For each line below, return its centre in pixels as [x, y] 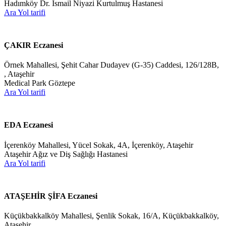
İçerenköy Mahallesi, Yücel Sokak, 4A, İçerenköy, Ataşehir [99, 145]
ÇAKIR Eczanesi [34, 45]
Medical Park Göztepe [40, 83]
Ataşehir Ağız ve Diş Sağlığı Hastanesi [66, 154]
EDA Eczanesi [29, 125]
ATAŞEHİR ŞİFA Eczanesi [51, 196]
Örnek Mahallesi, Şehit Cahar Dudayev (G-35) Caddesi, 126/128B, [111, 65]
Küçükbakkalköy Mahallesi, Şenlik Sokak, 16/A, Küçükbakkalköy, [111, 216]
